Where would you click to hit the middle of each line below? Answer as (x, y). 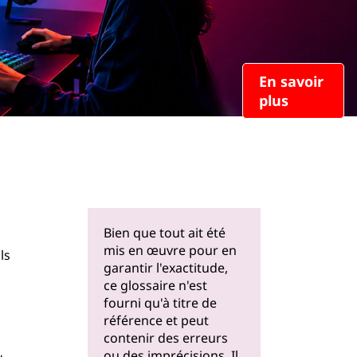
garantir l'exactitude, (166, 268)
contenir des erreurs (166, 338)
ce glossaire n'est (155, 285)
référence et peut (156, 320)
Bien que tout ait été (165, 233)
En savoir (291, 81)
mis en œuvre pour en (170, 250)
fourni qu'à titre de (160, 303)
